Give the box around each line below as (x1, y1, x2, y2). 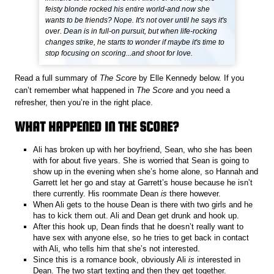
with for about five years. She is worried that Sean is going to (33, 155, 250, 165)
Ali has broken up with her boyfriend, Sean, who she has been (33, 144, 253, 154)
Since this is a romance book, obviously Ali (33, 254, 189, 264)
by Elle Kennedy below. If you (139, 73, 245, 83)
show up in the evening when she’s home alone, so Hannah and (33, 166, 259, 176)
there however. (167, 188, 221, 198)
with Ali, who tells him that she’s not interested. (33, 243, 203, 253)
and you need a (176, 86, 231, 95)
